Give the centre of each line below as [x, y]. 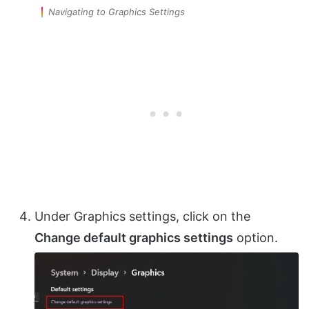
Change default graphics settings [134, 238]
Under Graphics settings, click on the [142, 217]
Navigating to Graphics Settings [117, 12]
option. [256, 238]
